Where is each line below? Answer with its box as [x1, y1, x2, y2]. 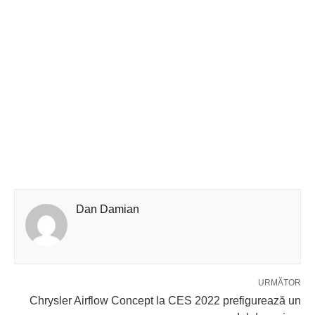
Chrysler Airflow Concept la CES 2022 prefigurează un [30, 294, 301, 307]
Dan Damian [76, 202, 139, 215]
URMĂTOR [258, 277, 301, 288]
